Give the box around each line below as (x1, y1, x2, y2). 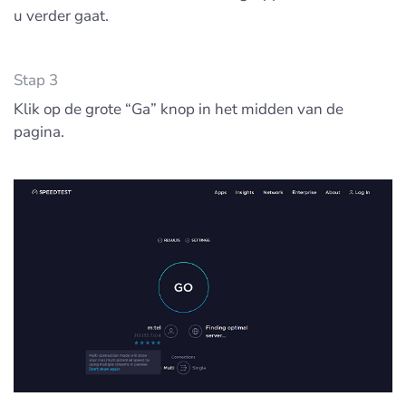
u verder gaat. (14, 5, 109, 26)
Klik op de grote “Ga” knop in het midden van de (14, 99, 343, 120)
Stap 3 (14, 70, 58, 91)
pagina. (14, 121, 64, 142)
